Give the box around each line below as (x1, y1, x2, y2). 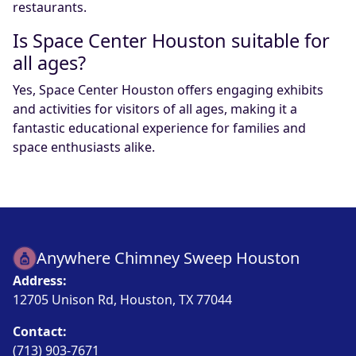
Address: (13, 272, 67, 289)
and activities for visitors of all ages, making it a (13, 100, 297, 118)
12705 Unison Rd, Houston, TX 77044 (13, 291, 232, 308)
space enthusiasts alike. (13, 138, 155, 156)
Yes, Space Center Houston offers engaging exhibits (13, 81, 323, 99)
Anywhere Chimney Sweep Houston (37, 247, 300, 269)
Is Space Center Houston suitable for (13, 28, 330, 53)
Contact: (13, 323, 67, 340)
